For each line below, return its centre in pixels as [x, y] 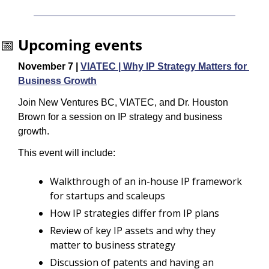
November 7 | [49, 66]
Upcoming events [80, 44]
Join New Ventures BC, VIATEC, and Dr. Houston [123, 102]
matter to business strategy [113, 245]
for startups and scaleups [107, 195]
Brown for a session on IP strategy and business [120, 116]
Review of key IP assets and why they [133, 230]
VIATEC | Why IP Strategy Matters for [164, 66]
